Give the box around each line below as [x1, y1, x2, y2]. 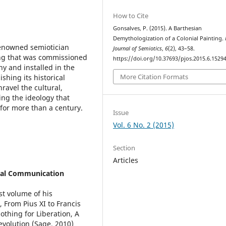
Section [113, 143, 136, 152]
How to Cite [113, 11, 149, 20]
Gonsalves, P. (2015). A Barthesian [113, 25, 202, 32]
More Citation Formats [120, 72, 189, 81]
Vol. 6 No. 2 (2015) [113, 120, 175, 130]
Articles [113, 155, 139, 165]
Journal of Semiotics [113, 45, 162, 52]
